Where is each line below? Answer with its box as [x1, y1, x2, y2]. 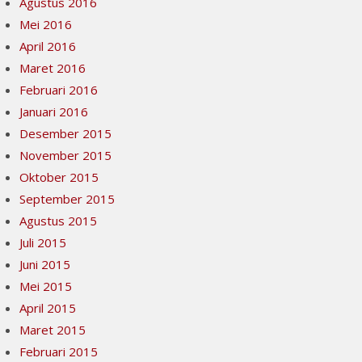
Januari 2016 [19, 103, 89, 120]
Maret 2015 [19, 322, 86, 338]
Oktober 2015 [19, 169, 99, 185]
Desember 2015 [19, 125, 112, 141]
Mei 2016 [19, 16, 73, 32]
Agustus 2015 [19, 213, 98, 229]
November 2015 [19, 147, 112, 163]
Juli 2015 [19, 234, 67, 250]
